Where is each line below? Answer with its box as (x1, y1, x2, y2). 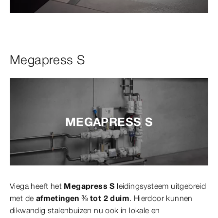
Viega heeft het (10, 181, 64, 191)
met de (10, 193, 36, 203)
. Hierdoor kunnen (129, 193, 193, 203)
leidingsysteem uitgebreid (114, 181, 206, 191)
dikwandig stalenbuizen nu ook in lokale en (10, 205, 160, 216)
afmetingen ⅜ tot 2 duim (36, 193, 130, 203)
